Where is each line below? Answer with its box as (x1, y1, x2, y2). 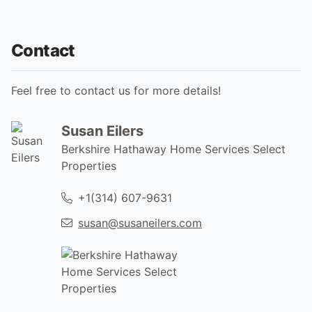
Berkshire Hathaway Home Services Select (61, 141, 286, 156)
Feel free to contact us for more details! (11, 83, 221, 97)
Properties (61, 158, 116, 173)
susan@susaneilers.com (78, 215, 202, 230)
